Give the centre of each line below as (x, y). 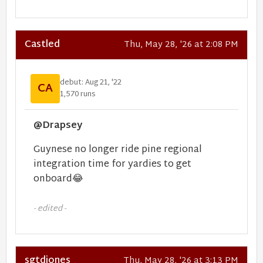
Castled (42, 45)
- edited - (50, 209)
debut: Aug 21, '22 (91, 82)
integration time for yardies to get (112, 165)
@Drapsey (58, 126)
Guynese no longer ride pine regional (118, 150)
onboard (53, 179)
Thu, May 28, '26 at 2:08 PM (181, 45)
